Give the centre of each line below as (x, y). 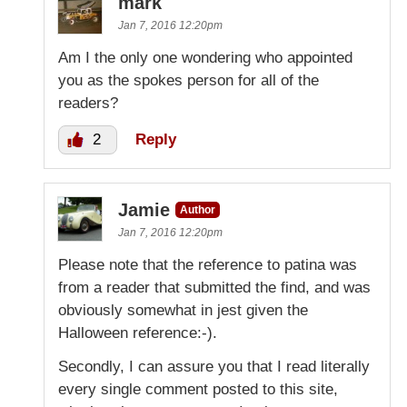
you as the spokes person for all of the (189, 80)
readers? (88, 103)
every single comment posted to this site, (198, 389)
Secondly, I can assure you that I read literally (214, 366)
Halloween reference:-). (138, 333)
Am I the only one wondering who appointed (205, 57)
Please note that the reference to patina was (208, 264)
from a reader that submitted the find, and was (214, 287)
